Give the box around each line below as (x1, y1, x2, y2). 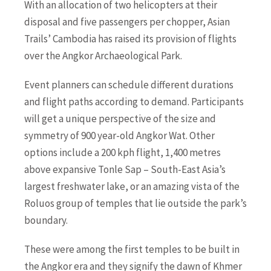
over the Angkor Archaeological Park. (24, 48, 182, 62)
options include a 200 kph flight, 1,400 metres (24, 145, 221, 159)
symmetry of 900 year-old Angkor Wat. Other (24, 128, 215, 142)
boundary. (24, 213, 68, 227)
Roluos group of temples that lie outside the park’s (24, 196, 247, 210)
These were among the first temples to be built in (24, 242, 240, 256)
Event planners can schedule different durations (24, 77, 233, 91)
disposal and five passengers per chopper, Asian (24, 15, 230, 28)
